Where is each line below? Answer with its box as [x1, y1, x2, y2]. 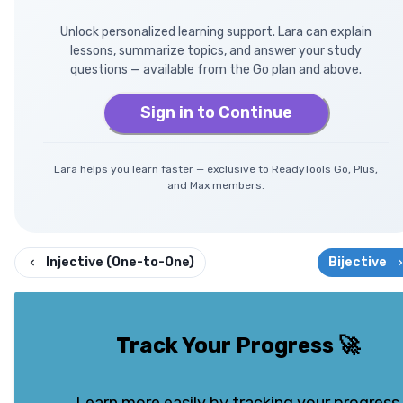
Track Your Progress [115, 332, 334, 358]
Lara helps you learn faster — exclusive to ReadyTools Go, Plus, [54, 162, 378, 175]
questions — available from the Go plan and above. [70, 61, 362, 77]
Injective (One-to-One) [46, 254, 194, 270]
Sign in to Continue [139, 103, 292, 123]
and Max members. [167, 178, 264, 192]
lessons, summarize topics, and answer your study [70, 42, 362, 58]
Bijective [328, 254, 387, 270]
